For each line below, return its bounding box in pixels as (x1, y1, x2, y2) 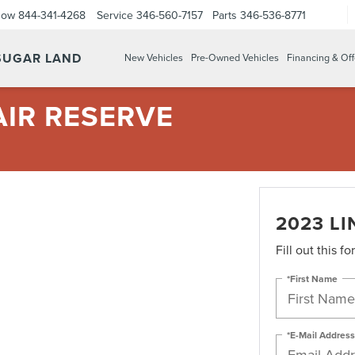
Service (97, 6, 133, 23)
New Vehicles (124, 51, 183, 65)
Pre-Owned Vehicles (191, 51, 279, 65)
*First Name (286, 271, 338, 285)
